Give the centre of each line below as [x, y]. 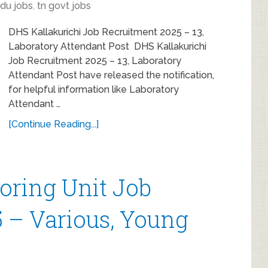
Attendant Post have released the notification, [111, 75]
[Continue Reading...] [54, 124]
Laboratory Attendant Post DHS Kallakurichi [107, 46]
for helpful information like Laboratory [94, 89]
